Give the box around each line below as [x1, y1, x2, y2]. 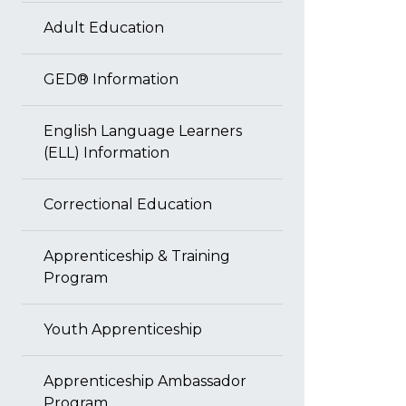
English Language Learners [43, 122, 242, 140]
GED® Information [43, 71, 179, 88]
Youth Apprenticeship [43, 321, 202, 338]
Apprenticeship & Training [43, 247, 230, 265]
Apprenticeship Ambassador [43, 372, 246, 390]
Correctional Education [43, 196, 212, 213]
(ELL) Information [43, 144, 169, 161]
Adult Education [43, 19, 164, 36]
